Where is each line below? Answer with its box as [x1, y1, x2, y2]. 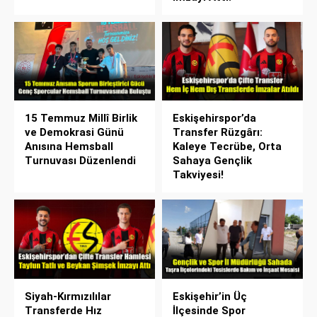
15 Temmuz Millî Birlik [25, 112, 137, 125]
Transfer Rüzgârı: [173, 126, 263, 139]
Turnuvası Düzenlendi [25, 154, 136, 168]
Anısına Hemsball [25, 140, 113, 154]
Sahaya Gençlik [173, 154, 252, 168]
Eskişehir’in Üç [173, 290, 247, 304]
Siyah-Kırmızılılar [25, 290, 111, 304]
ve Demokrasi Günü [25, 126, 124, 139]
